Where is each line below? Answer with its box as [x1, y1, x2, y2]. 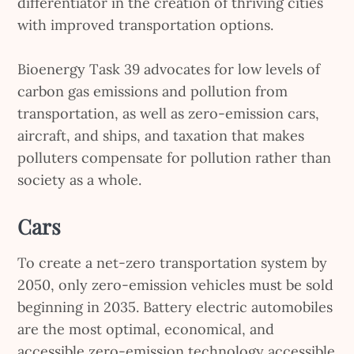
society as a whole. [17, 171, 142, 190]
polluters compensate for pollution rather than [17, 149, 332, 168]
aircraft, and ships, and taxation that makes [17, 126, 305, 145]
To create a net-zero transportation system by [17, 254, 328, 273]
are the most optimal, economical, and [17, 320, 275, 339]
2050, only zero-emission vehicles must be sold [17, 276, 334, 295]
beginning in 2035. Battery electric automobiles [17, 298, 333, 317]
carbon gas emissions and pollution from [17, 82, 288, 101]
